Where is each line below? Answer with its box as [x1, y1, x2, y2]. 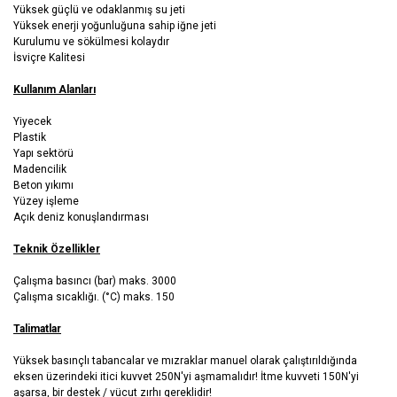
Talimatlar [13, 323, 61, 336]
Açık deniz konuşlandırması [13, 211, 149, 224]
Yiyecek [13, 115, 51, 128]
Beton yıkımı [13, 179, 74, 192]
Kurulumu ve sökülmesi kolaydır [13, 35, 169, 49]
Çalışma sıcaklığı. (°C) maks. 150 [13, 291, 175, 304]
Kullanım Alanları [13, 83, 96, 97]
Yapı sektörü [13, 147, 74, 160]
